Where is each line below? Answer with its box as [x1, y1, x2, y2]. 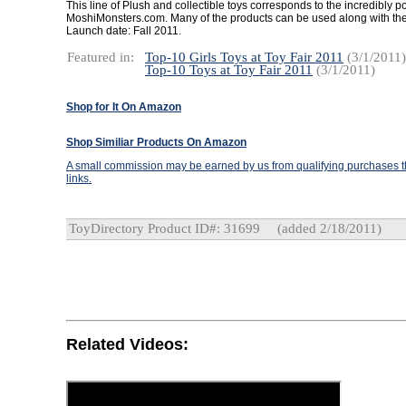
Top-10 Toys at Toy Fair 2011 [145, 63, 313, 77]
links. [66, 172, 92, 185]
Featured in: [67, 50, 134, 64]
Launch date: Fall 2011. [66, 24, 181, 37]
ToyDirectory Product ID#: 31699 [69, 221, 260, 236]
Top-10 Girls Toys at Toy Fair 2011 [145, 50, 343, 64]
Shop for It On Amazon [66, 101, 181, 113]
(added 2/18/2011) [274, 221, 382, 236]
